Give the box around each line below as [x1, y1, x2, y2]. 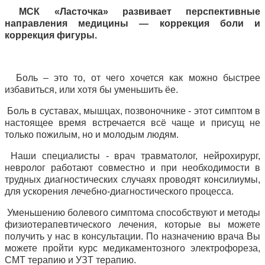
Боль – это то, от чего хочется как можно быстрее [5, 73, 260, 83]
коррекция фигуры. [5, 30, 97, 41]
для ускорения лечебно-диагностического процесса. [5, 186, 234, 197]
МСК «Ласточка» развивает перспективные [19, 7, 260, 17]
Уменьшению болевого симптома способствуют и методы [5, 208, 260, 218]
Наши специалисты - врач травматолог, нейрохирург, [5, 151, 260, 161]
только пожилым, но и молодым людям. [5, 130, 179, 140]
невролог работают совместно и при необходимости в [5, 163, 260, 173]
